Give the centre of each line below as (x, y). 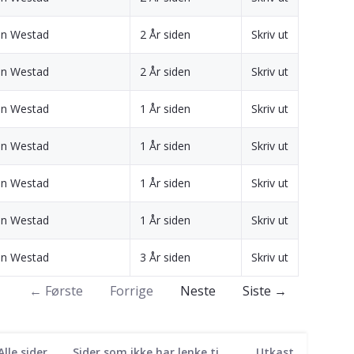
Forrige (132, 290)
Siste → (265, 290)
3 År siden (165, 257)
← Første (56, 290)
